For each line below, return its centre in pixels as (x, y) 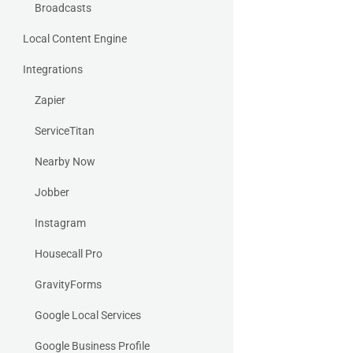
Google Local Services (88, 315)
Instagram (60, 223)
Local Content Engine (75, 39)
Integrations (53, 69)
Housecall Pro (69, 254)
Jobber (52, 192)
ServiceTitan (65, 131)
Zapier (50, 100)
